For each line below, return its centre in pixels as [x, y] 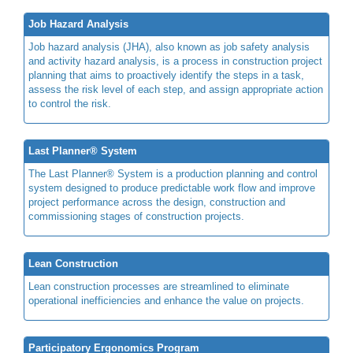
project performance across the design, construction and [157, 202]
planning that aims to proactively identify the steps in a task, [166, 75]
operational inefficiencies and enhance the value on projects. [166, 300]
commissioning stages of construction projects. [136, 216]
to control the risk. [70, 103]
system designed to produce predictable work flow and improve [172, 188]
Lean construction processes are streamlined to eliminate [159, 286]
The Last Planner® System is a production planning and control [173, 173]
